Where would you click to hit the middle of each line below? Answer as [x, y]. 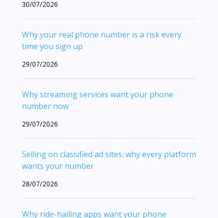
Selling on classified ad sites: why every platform [109, 154]
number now [45, 106]
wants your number [58, 166]
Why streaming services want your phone [98, 94]
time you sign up [52, 46]
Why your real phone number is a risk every [102, 34]
